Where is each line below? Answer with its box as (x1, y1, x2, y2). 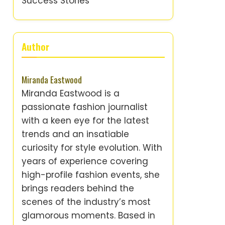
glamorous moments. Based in (22, 209, 155, 221)
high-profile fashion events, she (22, 169, 160, 181)
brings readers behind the (22, 182, 134, 194)
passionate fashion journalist (22, 101, 148, 113)
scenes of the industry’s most (22, 196, 151, 208)
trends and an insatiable (22, 128, 129, 140)
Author (22, 39, 49, 54)
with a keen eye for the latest (22, 115, 149, 127)
